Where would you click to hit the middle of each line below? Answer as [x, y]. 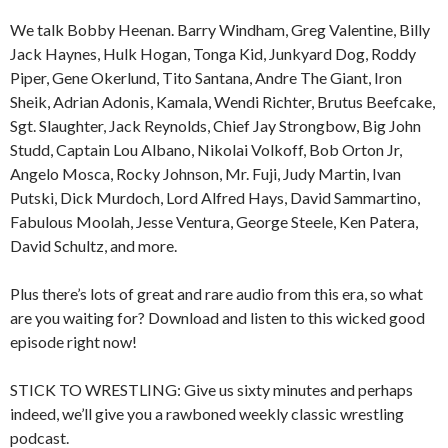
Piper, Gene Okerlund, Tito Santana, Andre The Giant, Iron [206, 78]
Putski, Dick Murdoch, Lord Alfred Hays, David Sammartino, [215, 198]
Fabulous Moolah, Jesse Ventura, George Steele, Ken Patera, [214, 222]
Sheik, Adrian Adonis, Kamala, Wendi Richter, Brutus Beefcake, [222, 102]
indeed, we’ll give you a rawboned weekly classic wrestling [207, 414]
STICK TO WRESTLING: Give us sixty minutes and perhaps [211, 390]
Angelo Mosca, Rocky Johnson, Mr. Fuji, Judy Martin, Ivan [205, 174]
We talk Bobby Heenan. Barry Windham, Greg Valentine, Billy [220, 30]
